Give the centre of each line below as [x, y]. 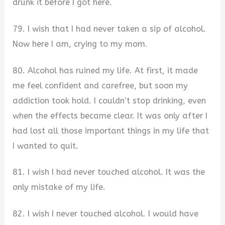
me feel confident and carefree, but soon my [100, 85]
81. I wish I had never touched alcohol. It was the [109, 172]
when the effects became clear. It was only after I [110, 116]
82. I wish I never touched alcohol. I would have [106, 213]
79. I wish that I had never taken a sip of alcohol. [109, 29]
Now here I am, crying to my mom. [80, 44]
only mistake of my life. [59, 187]
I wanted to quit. [46, 146]
